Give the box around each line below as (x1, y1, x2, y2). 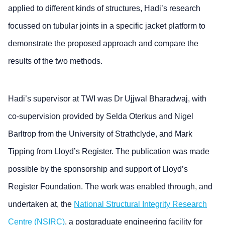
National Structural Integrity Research (74, 200, 207, 208)
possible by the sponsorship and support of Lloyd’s (8, 165, 188, 173)
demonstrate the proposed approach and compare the (8, 39, 198, 48)
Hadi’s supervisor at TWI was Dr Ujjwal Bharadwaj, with (8, 94, 206, 103)
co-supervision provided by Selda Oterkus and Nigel (8, 112, 193, 121)
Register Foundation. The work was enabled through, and (8, 182, 212, 191)
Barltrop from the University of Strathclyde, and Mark (8, 130, 192, 138)
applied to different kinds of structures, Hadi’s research (8, 4, 200, 13)
